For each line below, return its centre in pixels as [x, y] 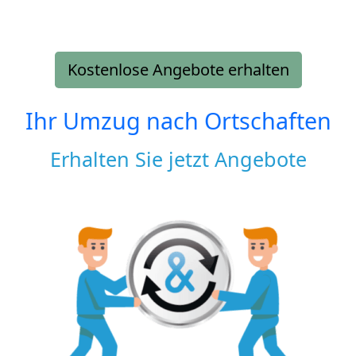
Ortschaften [267, 120]
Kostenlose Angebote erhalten [178, 69]
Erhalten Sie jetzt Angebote [178, 159]
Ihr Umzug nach [114, 120]
